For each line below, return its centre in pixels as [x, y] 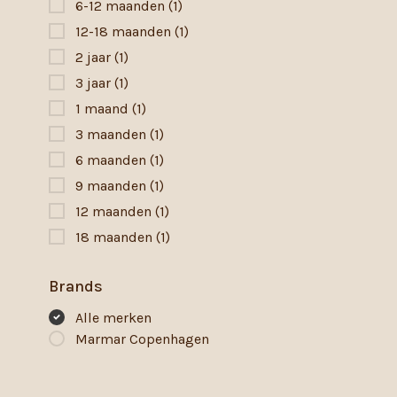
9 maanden [113, 186]
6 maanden [113, 160]
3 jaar [95, 83]
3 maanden [113, 134]
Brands [76, 286]
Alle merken [113, 318]
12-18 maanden [125, 31]
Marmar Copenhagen [142, 339]
